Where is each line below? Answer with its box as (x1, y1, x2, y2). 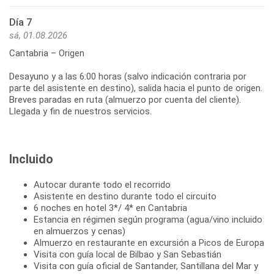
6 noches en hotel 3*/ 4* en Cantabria (34, 202, 187, 214)
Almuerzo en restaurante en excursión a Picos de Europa (34, 237, 264, 249)
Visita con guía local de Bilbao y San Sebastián (34, 249, 221, 261)
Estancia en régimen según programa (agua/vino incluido (34, 214, 262, 226)
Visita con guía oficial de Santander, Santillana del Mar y (34, 261, 258, 272)
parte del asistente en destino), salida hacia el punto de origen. (9, 83, 262, 94)
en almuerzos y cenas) (34, 226, 125, 237)
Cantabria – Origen (9, 48, 84, 59)
